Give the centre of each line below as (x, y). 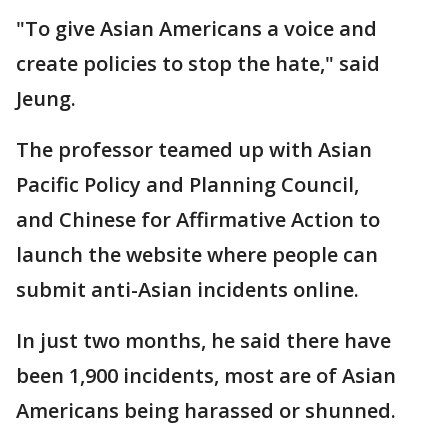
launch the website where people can (197, 254)
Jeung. (53, 98)
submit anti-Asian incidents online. (187, 289)
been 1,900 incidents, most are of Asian (206, 375)
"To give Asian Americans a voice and (196, 28)
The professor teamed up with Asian (194, 149)
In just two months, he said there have (203, 340)
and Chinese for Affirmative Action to (198, 219)
